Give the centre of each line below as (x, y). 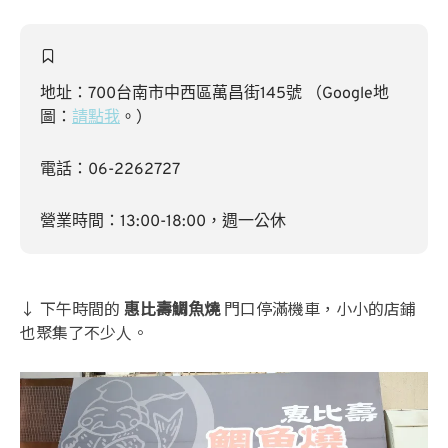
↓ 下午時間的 (72, 307)
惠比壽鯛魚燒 (174, 307)
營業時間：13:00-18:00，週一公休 (163, 221)
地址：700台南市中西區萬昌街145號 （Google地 (214, 93)
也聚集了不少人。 (84, 331)
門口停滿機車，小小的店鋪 (320, 307)
